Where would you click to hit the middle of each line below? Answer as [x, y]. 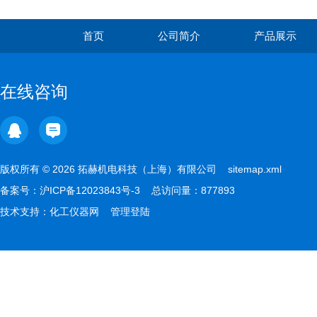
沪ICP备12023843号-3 [90, 190]
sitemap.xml [255, 169]
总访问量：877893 [193, 190]
